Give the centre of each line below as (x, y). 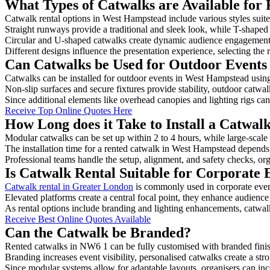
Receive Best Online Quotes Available (78, 219)
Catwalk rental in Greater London (69, 186)
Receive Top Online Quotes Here (68, 110)
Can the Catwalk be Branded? (98, 232)
